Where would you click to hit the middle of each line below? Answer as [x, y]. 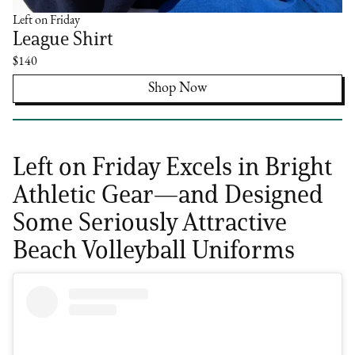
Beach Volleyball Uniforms [154, 250]
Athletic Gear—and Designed [168, 194]
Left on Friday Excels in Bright [173, 166]
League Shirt [63, 39]
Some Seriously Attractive [150, 222]
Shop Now [177, 89]
